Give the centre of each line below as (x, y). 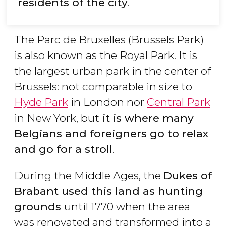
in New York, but (57, 118)
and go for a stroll (63, 149)
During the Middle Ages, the (89, 176)
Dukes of (188, 176)
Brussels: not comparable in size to (103, 87)
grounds (39, 207)
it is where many (147, 118)
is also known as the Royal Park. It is (106, 55)
